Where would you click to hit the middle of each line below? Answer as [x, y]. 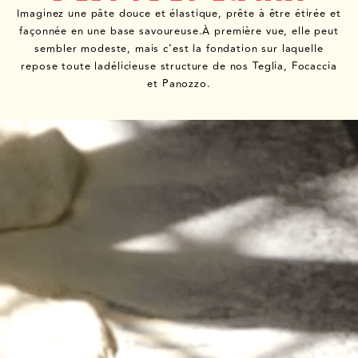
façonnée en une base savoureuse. [111, 31]
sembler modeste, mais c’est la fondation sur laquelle [179, 49]
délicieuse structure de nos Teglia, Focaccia [221, 66]
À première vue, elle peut [270, 31]
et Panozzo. [179, 84]
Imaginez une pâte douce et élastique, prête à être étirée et [179, 14]
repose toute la [63, 66]
